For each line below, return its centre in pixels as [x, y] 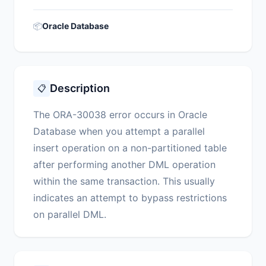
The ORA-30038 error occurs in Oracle [120, 115]
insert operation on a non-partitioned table [130, 148]
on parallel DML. [70, 215]
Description [80, 88]
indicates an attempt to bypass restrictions [130, 198]
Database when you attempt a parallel [119, 132]
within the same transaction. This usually [124, 181]
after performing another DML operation [124, 165]
